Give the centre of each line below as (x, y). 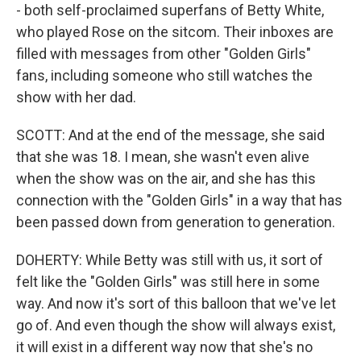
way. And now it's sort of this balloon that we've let (176, 303)
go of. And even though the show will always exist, (176, 325)
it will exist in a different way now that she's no (164, 347)
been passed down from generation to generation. (176, 222)
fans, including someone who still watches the (164, 75)
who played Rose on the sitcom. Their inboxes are (175, 32)
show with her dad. (76, 97)
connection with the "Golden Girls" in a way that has (179, 200)
